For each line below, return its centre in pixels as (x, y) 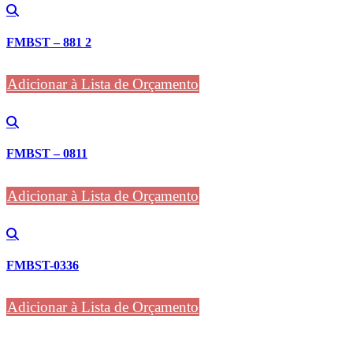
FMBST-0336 (43, 265)
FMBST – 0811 (47, 154)
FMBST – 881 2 (49, 42)
